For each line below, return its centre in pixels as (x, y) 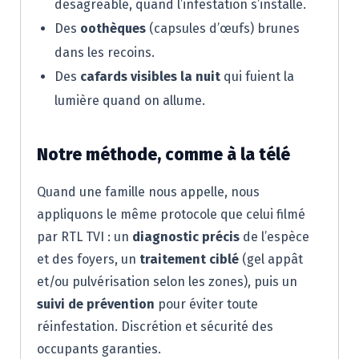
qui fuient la (257, 77)
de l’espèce (274, 237)
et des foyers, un (88, 260)
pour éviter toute (206, 305)
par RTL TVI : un (85, 237)
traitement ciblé (189, 260)
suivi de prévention (96, 305)
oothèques (113, 29)
